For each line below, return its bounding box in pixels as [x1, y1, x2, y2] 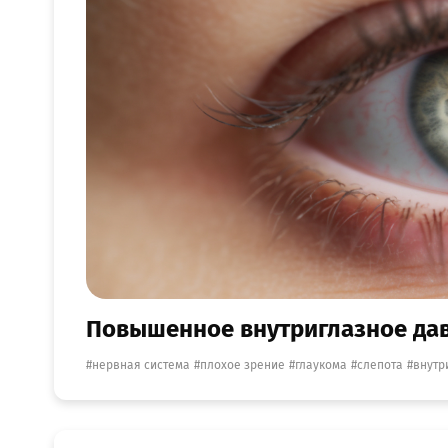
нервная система [92, 358, 190, 373]
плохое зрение [200, 358, 285, 373]
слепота [357, 358, 403, 373]
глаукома [295, 358, 347, 373]
